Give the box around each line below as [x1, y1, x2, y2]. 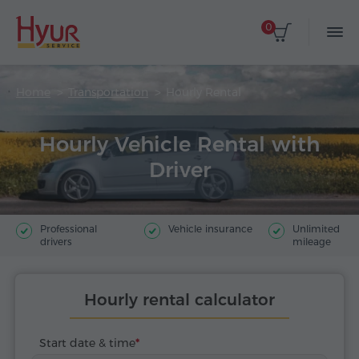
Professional [40, 223, 97, 235]
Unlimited [292, 223, 340, 235]
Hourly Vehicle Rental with [39, 131, 320, 157]
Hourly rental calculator [84, 290, 275, 309]
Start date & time [39, 336, 135, 350]
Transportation [68, 85, 148, 99]
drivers [40, 236, 72, 248]
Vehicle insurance [168, 223, 252, 235]
